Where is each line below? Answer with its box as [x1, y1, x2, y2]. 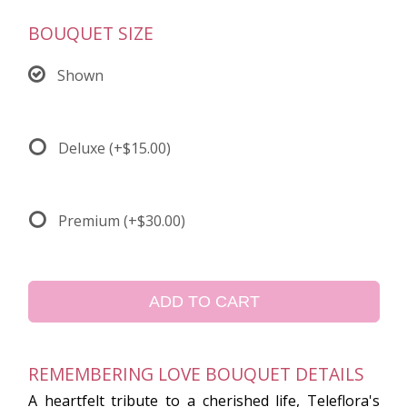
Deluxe [58, 138, 109, 159]
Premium [58, 211, 124, 232]
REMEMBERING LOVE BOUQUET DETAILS [28, 362, 364, 387]
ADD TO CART [148, 293, 260, 312]
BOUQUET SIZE [28, 21, 154, 46]
